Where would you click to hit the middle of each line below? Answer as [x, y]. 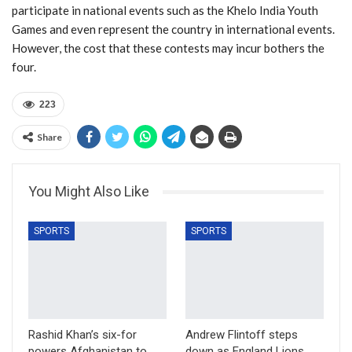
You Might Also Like [89, 192]
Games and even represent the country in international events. [173, 29]
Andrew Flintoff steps [242, 334]
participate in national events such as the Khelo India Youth [165, 11]
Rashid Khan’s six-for [82, 334]
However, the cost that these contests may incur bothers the [168, 48]
